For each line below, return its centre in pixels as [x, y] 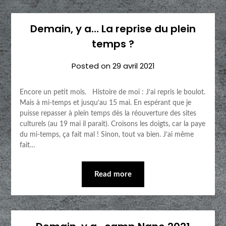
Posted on [92, 66]
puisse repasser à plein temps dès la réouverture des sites [108, 114]
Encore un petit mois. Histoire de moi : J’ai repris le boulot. [112, 93]
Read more [113, 175]
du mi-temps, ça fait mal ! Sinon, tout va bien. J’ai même [106, 135]
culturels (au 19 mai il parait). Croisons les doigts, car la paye [112, 124]
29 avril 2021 [133, 66]
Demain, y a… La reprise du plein [113, 29]
